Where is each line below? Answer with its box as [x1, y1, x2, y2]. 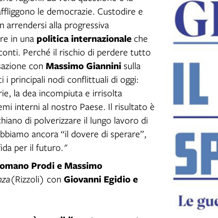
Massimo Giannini [46, 58, 121, 72]
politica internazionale [36, 31, 131, 45]
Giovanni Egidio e [64, 172, 138, 185]
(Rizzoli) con [10, 172, 64, 185]
